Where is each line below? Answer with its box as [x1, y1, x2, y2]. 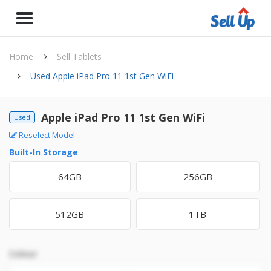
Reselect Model [17, 129, 75, 140]
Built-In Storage [9, 146, 78, 158]
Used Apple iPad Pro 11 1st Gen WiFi [30, 70, 174, 82]
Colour [9, 248, 37, 260]
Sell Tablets [57, 51, 102, 62]
